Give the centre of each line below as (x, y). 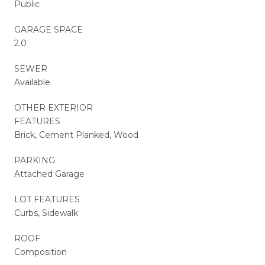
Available (32, 82)
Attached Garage (49, 174)
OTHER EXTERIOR (54, 107)
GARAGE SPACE (49, 29)
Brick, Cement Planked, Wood (76, 135)
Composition (41, 252)
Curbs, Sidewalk (46, 213)
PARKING (35, 160)
